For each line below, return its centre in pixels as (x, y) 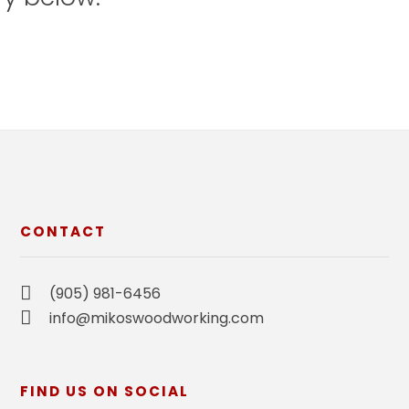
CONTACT (63, 231)
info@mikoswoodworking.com (156, 318)
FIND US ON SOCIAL (104, 391)
